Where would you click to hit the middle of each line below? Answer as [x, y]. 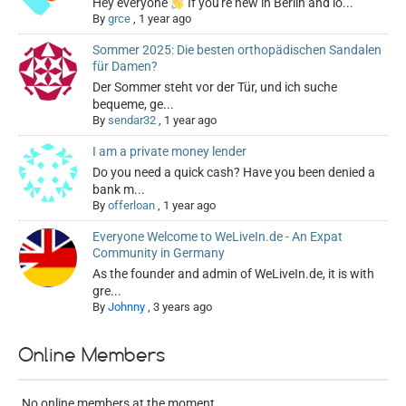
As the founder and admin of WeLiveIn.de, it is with [234, 274]
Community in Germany [159, 253]
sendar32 [132, 121]
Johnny [127, 307]
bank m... [119, 190]
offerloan [132, 206]
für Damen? [126, 67]
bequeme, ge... [134, 105]
